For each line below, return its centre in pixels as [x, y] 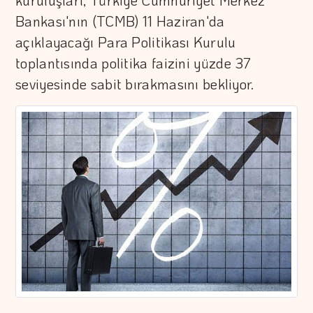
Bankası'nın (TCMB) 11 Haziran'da [120, 21]
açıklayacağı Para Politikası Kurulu [126, 42]
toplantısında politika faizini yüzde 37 [133, 63]
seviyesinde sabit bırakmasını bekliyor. [135, 84]
